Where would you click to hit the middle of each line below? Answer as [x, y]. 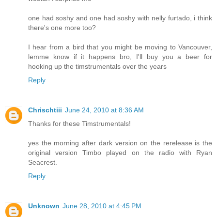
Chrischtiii [45, 110]
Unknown [44, 206]
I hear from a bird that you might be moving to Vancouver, [120, 47]
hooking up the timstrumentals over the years [97, 67]
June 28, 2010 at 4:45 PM [102, 206]
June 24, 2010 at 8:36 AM [104, 110]
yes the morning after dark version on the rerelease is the [120, 143]
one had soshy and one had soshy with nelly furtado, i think [120, 18]
